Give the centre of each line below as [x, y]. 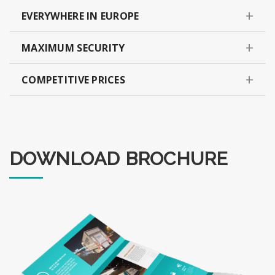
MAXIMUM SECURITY [73, 48]
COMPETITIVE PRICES [74, 79]
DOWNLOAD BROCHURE [119, 158]
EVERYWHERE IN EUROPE [80, 16]
